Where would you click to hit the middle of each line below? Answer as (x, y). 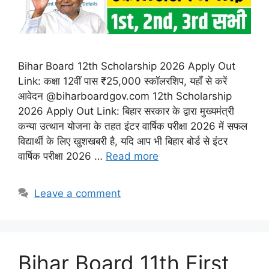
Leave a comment (78, 194)
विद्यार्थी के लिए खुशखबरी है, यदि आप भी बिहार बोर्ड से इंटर (123, 141)
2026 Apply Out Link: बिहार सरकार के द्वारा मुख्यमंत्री (126, 111)
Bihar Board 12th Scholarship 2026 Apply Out (127, 66)
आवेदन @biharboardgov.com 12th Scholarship (125, 96)
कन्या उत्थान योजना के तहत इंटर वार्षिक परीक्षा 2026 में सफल (133, 126)
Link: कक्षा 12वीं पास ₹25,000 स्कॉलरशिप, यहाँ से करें (122, 81)
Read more (132, 156)
